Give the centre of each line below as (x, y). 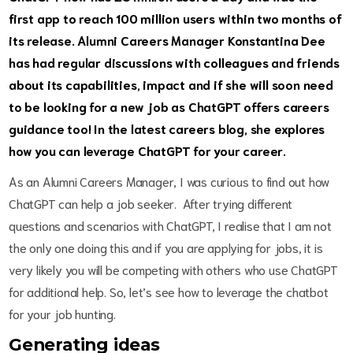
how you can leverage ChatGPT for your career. (152, 150)
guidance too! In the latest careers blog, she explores (167, 128)
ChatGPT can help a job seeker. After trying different (151, 203)
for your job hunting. (64, 314)
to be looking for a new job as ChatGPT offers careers (169, 106)
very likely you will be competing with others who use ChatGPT (173, 269)
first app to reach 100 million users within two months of (175, 18)
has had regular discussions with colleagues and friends (174, 62)
